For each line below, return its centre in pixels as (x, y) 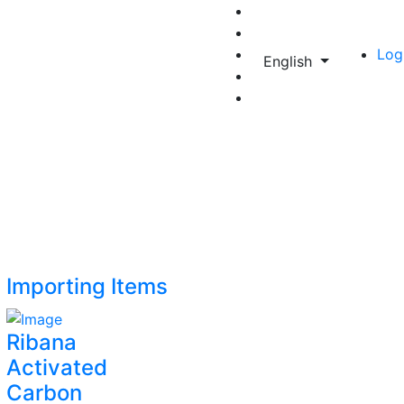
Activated (57, 367)
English (290, 61)
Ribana (41, 342)
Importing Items (87, 286)
